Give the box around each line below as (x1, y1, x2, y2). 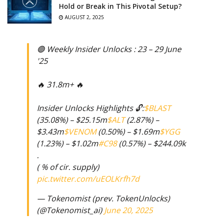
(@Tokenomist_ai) (37, 205, 104, 216)
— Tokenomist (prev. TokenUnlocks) (37, 193, 170, 204)
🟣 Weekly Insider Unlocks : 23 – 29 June (37, 44, 181, 55)
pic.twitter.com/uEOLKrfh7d (37, 173, 139, 185)
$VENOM (64, 126, 96, 137)
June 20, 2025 (104, 205, 153, 216)
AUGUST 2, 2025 (63, 13, 104, 21)
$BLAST (144, 103, 171, 114)
